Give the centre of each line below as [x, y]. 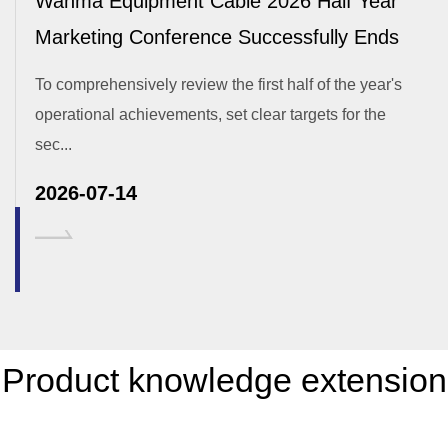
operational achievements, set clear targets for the [210, 115]
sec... [53, 145]
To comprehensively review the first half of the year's [218, 85]
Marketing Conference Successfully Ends [217, 37]
